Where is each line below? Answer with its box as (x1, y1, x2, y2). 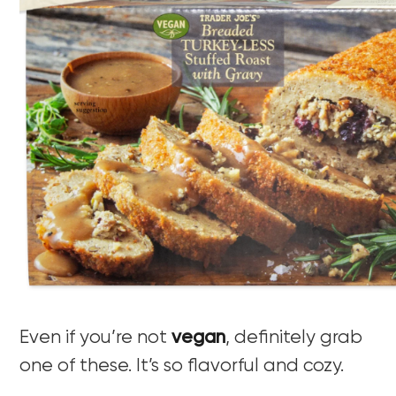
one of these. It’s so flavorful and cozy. (19, 356, 345, 376)
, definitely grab (225, 328, 363, 347)
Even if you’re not (19, 328, 172, 347)
